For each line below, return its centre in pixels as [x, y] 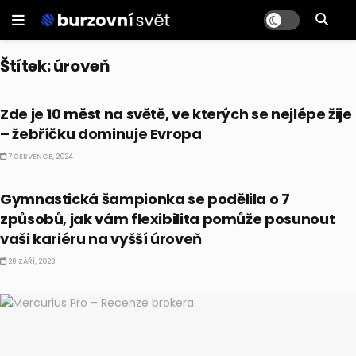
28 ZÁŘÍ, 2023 [31, 261]
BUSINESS [35, 167]
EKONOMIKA [42, 82]
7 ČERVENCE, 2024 [40, 157]
